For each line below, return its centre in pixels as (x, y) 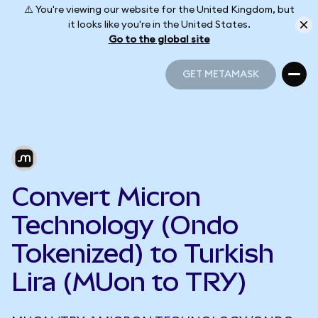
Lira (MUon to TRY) (129, 282)
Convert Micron (106, 197)
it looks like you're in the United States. (159, 24)
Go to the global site (159, 39)
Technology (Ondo (125, 225)
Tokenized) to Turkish (143, 253)
